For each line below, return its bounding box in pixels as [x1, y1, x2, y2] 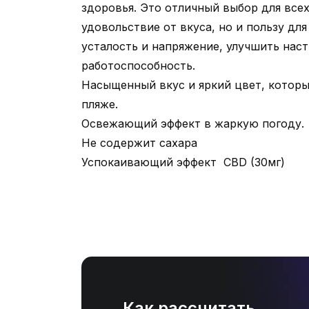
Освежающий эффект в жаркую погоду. [81, 117, 304, 130]
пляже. [81, 97, 118, 111]
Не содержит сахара [81, 136, 197, 150]
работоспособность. [81, 59, 195, 72]
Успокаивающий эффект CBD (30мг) [81, 155, 285, 169]
